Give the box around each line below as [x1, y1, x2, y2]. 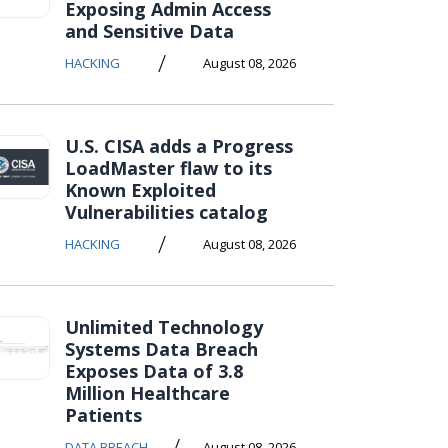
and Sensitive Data [65, 19, 234, 43]
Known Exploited [65, 178, 216, 202]
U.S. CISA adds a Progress [65, 134, 293, 158]
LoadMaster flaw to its [65, 156, 272, 180]
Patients [65, 403, 142, 427]
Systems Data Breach [65, 337, 258, 361]
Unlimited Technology [65, 315, 263, 339]
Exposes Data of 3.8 [65, 359, 243, 383]
